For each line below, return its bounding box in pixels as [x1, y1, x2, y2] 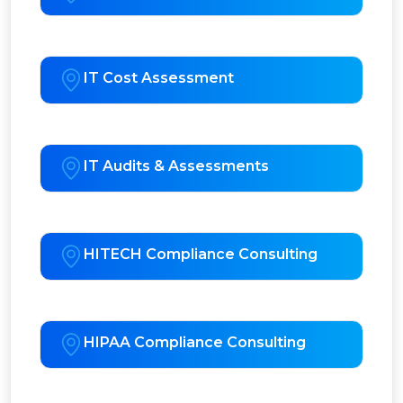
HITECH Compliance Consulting [84, 246, 318, 264]
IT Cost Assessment [84, 69, 234, 87]
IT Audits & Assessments [84, 157, 269, 175]
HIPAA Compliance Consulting [84, 334, 306, 352]
